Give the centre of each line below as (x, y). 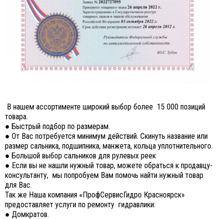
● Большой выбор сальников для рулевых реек (80, 156)
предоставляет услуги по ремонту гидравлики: (80, 205)
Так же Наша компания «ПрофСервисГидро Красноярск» (95, 195)
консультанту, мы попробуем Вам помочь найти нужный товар (104, 175)
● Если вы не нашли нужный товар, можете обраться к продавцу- (109, 165)
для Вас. (18, 185)
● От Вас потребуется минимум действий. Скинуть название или (106, 136)
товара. (16, 117)
